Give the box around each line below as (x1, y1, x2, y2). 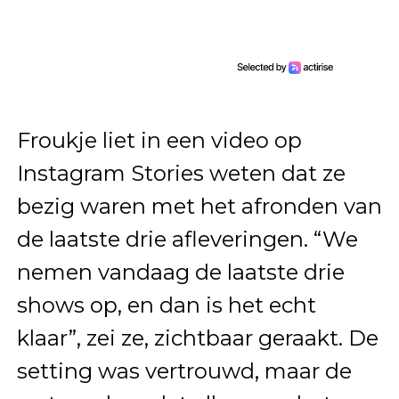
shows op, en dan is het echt (16, 291, 316, 318)
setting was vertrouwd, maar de (16, 357, 352, 384)
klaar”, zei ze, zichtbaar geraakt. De (16, 324, 379, 351)
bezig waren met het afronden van (16, 192, 382, 219)
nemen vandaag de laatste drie (16, 258, 345, 285)
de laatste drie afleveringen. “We (16, 225, 358, 252)
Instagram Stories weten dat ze (16, 159, 346, 186)
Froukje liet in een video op (16, 126, 302, 153)
